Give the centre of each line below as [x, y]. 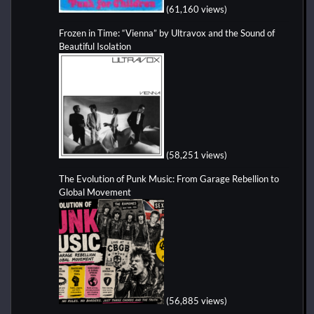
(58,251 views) [197, 155]
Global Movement [95, 192]
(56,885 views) [197, 301]
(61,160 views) [197, 9]
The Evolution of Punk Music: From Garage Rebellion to [169, 179]
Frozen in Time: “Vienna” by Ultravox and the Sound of [167, 33]
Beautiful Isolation [95, 47]
